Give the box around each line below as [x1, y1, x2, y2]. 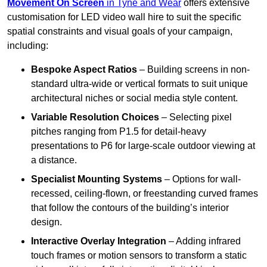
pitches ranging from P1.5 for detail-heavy [31, 126, 206, 137]
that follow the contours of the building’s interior [31, 203, 229, 213]
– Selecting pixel [159, 112, 232, 123]
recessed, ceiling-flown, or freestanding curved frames [31, 188, 258, 199]
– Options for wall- [162, 174, 241, 185]
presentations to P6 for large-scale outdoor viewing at [31, 141, 255, 151]
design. [31, 217, 62, 228]
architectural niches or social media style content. [31, 93, 238, 104]
